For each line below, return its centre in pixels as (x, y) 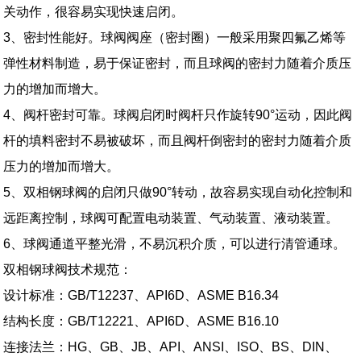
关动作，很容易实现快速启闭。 (94, 11)
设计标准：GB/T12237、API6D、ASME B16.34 (141, 295)
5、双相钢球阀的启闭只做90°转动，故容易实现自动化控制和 (178, 192)
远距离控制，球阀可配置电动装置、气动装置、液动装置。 (171, 218)
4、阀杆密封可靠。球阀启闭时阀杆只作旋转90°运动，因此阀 (178, 114)
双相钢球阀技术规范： (68, 269)
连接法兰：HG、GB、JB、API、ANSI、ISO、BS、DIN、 (171, 346)
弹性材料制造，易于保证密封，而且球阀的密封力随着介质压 (178, 63)
